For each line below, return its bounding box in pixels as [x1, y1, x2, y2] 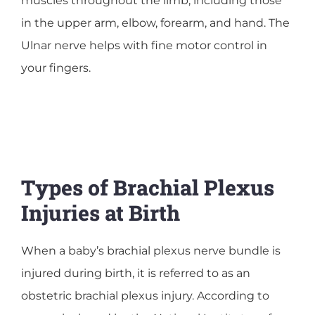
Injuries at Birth [21, 198, 180, 226]
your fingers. [21, 60, 91, 75]
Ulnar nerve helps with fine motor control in [21, 38, 267, 52]
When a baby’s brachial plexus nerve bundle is [21, 243, 281, 257]
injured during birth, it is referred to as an [21, 266, 250, 280]
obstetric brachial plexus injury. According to [21, 288, 269, 302]
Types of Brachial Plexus [21, 173, 274, 201]
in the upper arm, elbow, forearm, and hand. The [21, 15, 290, 30]
